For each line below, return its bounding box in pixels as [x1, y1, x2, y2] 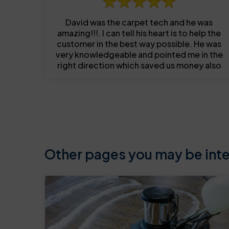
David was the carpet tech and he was [65, 17, 213, 28]
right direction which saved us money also [57, 60, 221, 71]
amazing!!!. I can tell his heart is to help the [57, 28, 221, 39]
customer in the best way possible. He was [57, 38, 221, 50]
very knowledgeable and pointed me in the [55, 49, 223, 60]
